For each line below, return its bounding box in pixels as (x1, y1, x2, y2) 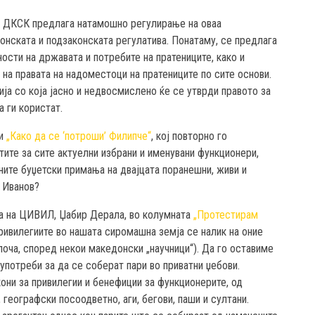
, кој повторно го (151, 129, 227, 143)
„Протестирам (193, 208, 258, 222)
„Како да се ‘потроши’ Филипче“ (6, 129, 151, 143)
